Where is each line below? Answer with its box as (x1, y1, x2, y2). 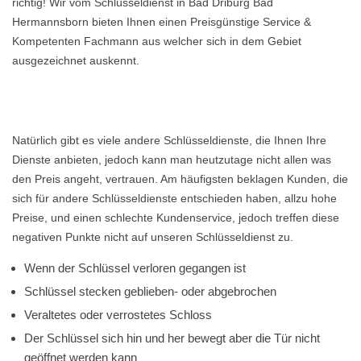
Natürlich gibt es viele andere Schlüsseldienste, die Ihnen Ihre (12, 134, 326, 147)
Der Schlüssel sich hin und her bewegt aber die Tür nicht (24, 331, 320, 345)
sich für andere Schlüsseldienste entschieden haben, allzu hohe (12, 192, 337, 205)
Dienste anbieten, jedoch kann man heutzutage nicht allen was (12, 153, 331, 166)
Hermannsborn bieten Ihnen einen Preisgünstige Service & (12, 15, 311, 28)
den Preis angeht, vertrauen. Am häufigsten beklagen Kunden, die (12, 172, 348, 185)
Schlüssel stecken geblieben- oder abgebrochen (24, 284, 276, 298)
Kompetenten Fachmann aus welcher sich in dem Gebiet (12, 35, 301, 48)
